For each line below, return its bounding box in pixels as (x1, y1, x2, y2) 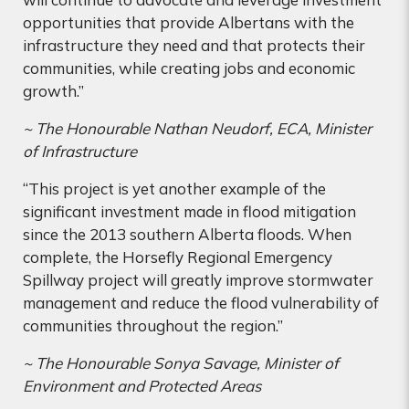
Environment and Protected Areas (23, 375, 261, 395)
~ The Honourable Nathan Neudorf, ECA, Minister (23, 118, 372, 138)
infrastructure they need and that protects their (23, 35, 365, 55)
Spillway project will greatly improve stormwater (23, 269, 373, 289)
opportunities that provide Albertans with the (23, 12, 354, 32)
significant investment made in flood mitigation (23, 201, 356, 221)
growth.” (23, 80, 84, 100)
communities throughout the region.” (23, 315, 283, 335)
